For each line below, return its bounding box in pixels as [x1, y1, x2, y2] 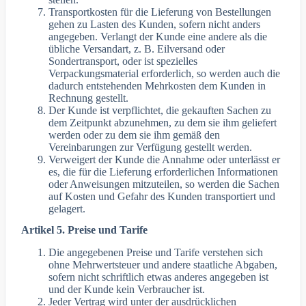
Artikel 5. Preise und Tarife [21, 224, 148, 236]
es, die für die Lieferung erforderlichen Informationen [48, 166, 279, 178]
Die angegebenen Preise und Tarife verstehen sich [48, 246, 264, 258]
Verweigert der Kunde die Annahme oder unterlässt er [48, 154, 281, 166]
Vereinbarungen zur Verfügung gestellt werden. [48, 141, 253, 154]
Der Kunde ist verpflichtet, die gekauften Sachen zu [48, 105, 272, 117]
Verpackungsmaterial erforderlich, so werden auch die [48, 68, 281, 80]
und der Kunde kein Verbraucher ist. [48, 283, 206, 295]
